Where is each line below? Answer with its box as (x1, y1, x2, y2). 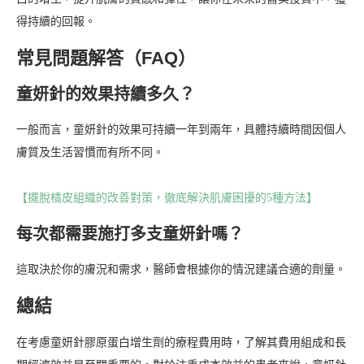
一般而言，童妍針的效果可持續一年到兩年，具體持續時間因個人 (16, 123, 346, 136)
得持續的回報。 (16, 15, 96, 28)
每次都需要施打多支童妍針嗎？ (16, 225, 244, 244)
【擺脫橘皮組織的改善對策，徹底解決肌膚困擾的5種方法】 (16, 192, 318, 205)
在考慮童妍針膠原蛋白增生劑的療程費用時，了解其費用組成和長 (16, 336, 346, 349)
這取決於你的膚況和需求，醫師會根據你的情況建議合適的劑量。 (16, 263, 346, 276)
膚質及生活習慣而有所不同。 (16, 146, 164, 159)
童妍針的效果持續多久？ (16, 85, 195, 104)
